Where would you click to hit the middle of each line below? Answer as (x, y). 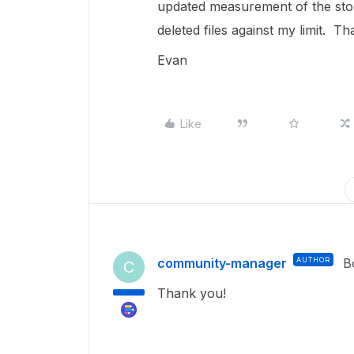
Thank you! (192, 293)
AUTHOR (313, 260)
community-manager (222, 263)
